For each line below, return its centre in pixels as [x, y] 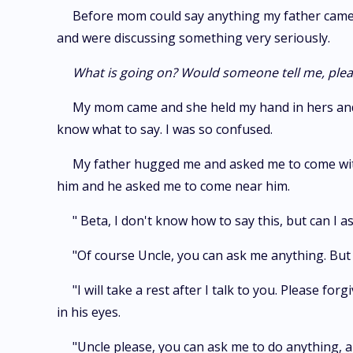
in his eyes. [89, 312]
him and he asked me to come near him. [173, 186]
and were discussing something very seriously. [193, 38]
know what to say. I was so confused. [165, 129]
